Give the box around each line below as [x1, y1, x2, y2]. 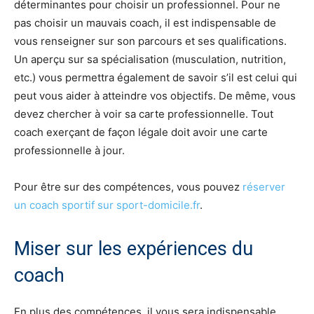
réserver [243, 179, 285, 193]
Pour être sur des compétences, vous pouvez [14, 179, 243, 193]
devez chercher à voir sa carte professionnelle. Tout [14, 107, 273, 121]
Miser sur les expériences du [14, 237, 253, 260]
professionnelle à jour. [14, 143, 125, 157]
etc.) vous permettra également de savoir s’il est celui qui [14, 70, 297, 84]
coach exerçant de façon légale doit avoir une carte [14, 125, 268, 139]
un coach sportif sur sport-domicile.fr [14, 198, 200, 212]
